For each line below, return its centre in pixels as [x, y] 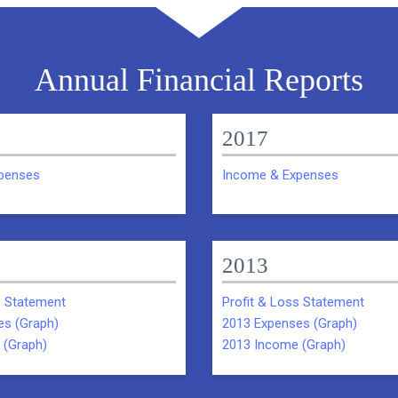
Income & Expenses [280, 175]
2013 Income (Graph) [284, 344]
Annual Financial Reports [199, 80]
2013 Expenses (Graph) [290, 323]
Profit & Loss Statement [293, 302]
